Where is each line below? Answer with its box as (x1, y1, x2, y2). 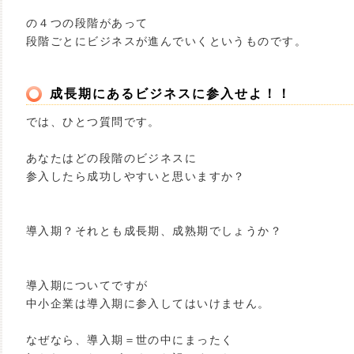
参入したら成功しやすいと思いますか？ (26, 170, 246, 183)
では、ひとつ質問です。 (26, 115, 160, 128)
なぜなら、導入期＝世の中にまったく (26, 333, 234, 346)
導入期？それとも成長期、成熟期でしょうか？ (26, 224, 283, 237)
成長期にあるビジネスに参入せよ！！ (50, 87, 292, 100)
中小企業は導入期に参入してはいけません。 (26, 297, 270, 310)
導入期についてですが (26, 279, 149, 292)
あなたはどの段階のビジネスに (26, 152, 198, 164)
